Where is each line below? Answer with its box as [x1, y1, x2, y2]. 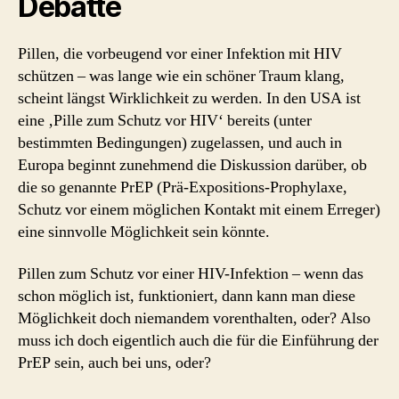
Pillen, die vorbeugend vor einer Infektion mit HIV [18, 43, 342, 64]
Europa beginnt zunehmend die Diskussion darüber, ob [18, 154, 367, 175]
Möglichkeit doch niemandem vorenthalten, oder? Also [18, 308, 370, 329]
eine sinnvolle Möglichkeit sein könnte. [18, 221, 270, 242]
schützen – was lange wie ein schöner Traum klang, [18, 65, 345, 86]
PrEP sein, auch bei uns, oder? [18, 353, 211, 373]
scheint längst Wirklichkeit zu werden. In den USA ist [18, 87, 361, 109]
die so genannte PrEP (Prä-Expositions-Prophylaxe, [18, 176, 347, 198]
